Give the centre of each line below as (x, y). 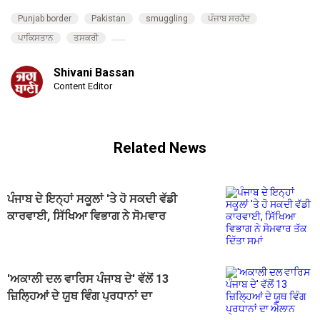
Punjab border (45, 19)
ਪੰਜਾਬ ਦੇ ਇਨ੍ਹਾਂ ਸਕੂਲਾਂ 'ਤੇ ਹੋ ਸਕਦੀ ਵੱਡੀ (92, 199)
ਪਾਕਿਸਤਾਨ (36, 38)
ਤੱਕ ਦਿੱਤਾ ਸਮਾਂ (38, 234)
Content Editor (83, 86)
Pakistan (109, 19)
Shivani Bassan (94, 73)
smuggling (167, 19)
